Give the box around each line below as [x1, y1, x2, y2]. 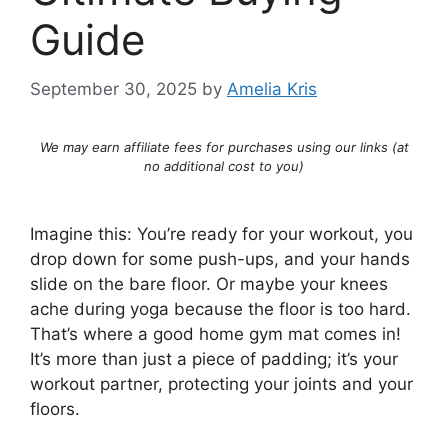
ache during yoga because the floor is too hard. [30, 298, 411, 319]
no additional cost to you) [144, 157, 304, 174]
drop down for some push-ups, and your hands [30, 248, 410, 269]
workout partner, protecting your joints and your [30, 373, 413, 394]
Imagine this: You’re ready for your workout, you [30, 223, 413, 244]
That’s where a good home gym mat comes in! [30, 323, 401, 344]
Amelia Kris [227, 78, 317, 99]
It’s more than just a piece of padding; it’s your [30, 348, 398, 369]
